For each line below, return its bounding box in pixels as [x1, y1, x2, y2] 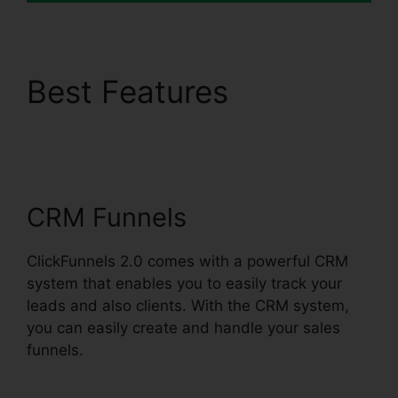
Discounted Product [27, 147, 317, 186]
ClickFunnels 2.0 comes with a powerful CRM [27, 252, 348, 271]
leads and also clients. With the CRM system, [27, 297, 349, 315]
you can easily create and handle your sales [27, 319, 340, 338]
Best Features [27, 73, 228, 111]
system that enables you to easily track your [27, 275, 342, 293]
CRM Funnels [27, 202, 187, 234]
